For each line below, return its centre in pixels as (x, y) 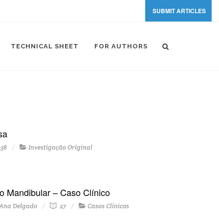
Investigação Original (60, 147)
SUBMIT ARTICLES (179, 11)
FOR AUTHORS (121, 46)
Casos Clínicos (108, 206)
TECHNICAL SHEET (45, 46)
